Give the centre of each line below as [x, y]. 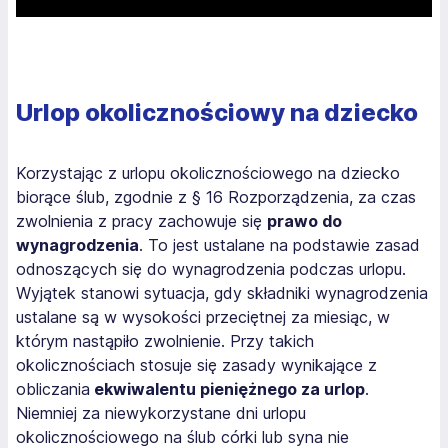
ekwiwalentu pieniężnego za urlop [227, 389]
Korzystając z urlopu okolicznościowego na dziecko [208, 173]
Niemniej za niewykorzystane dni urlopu [161, 413]
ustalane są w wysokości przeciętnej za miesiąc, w [203, 317]
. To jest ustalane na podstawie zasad [279, 245]
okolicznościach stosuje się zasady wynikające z [196, 365]
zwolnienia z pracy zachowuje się [141, 221]
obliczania [53, 389]
